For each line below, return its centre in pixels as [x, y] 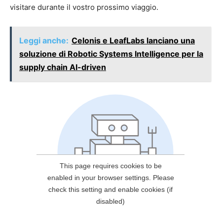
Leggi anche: [44, 41]
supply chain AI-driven [63, 67]
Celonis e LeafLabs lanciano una [133, 41]
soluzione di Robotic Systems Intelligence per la [111, 54]
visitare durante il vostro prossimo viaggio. [84, 7]
